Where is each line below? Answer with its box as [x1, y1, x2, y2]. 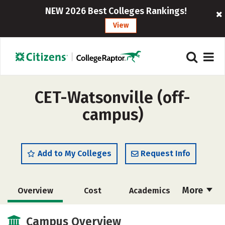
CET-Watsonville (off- [35, 88, 190, 107]
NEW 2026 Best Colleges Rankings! [45, 6, 187, 17]
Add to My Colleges [38, 149, 111, 158]
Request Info [141, 149, 190, 158]
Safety [137, 209, 162, 218]
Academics [129, 186, 170, 195]
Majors [22, 209, 48, 218]
